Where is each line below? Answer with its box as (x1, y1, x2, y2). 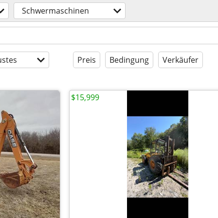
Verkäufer (163, 54, 199, 65)
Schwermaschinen (22, 5, 89, 16)
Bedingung (109, 54, 149, 65)
